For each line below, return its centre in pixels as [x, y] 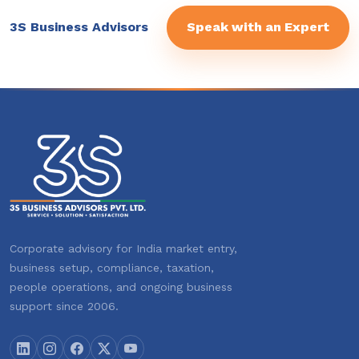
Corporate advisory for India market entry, [123, 249]
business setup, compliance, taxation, [112, 268]
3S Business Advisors [79, 27]
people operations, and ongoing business [121, 287]
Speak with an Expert [258, 27]
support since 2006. [64, 307]
